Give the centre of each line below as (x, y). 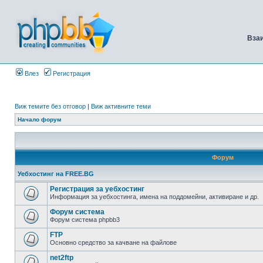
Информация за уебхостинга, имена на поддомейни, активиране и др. (154, 197)
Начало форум (39, 119)
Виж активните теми (121, 106)
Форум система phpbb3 (85, 220)
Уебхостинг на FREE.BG (56, 174)
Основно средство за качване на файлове (113, 242)
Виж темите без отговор (50, 106)
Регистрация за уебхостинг (97, 189)
